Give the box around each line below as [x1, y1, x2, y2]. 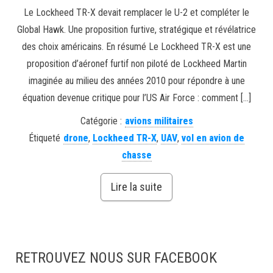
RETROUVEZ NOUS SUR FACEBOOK [15, 249, 217, 267]
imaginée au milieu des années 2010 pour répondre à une [28, 75, 245, 87]
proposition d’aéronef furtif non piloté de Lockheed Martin [26, 58, 247, 70]
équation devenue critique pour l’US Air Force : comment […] [22, 92, 251, 104]
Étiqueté [29, 132, 60, 144]
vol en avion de [182, 132, 244, 144]
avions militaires [124, 115, 193, 127]
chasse [121, 149, 152, 161]
